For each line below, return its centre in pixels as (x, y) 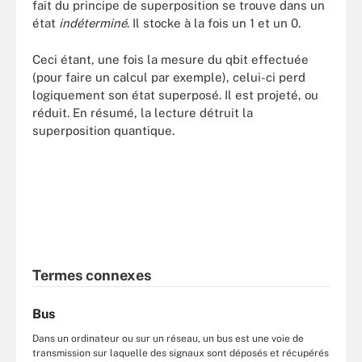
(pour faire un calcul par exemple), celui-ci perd (169, 77)
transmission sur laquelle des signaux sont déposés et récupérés (181, 353)
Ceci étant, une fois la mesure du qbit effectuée (170, 59)
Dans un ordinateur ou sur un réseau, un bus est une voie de (168, 338)
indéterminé (93, 23)
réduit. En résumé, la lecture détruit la (143, 112)
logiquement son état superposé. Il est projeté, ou (175, 95)
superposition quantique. (103, 130)
